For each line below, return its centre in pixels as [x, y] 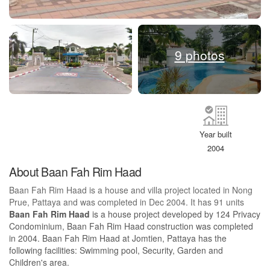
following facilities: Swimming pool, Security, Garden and [116, 250]
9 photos [199, 55]
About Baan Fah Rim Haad [75, 172]
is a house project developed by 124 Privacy [175, 214]
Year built [216, 134]
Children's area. [39, 262]
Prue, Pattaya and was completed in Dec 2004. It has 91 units [127, 202]
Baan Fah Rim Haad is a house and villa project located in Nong [131, 190]
